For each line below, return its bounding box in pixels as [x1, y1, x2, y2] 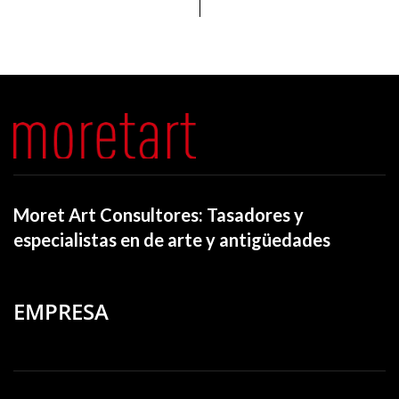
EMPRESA [13, 296, 109, 326]
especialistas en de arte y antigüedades [13, 228, 334, 250]
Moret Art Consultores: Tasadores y [13, 203, 304, 225]
